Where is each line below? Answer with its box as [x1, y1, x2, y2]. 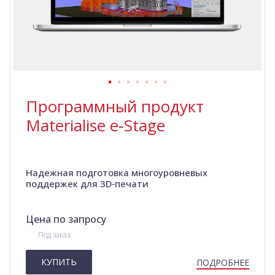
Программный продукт [26, 95, 204, 118]
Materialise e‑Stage [26, 114, 165, 137]
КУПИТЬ [41, 256, 77, 268]
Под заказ [38, 230, 70, 241]
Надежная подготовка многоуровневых [26, 166, 207, 179]
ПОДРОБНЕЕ [196, 257, 249, 269]
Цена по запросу [26, 212, 106, 227]
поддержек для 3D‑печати [26, 177, 149, 190]
